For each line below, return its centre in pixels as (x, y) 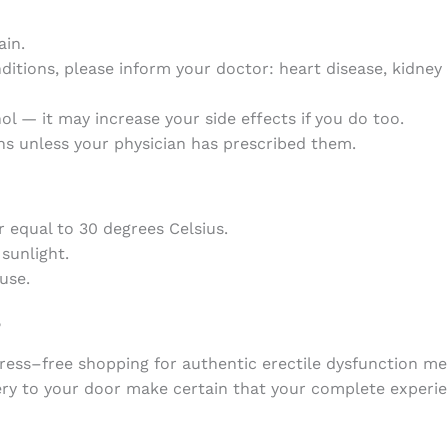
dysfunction (371, 363)
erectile (291, 363)
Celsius (196, 228)
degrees (133, 228)
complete (347, 388)
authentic (219, 363)
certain (200, 388)
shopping (113, 363)
